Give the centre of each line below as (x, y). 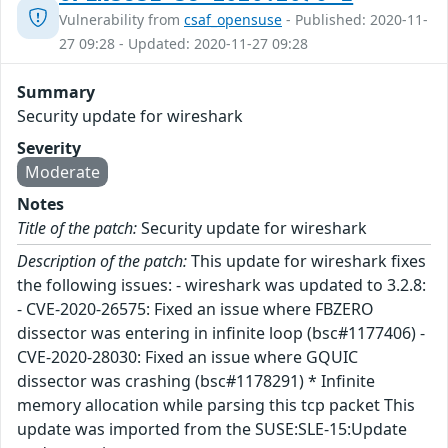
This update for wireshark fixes (306, 261)
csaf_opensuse (233, 20)
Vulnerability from (121, 20)
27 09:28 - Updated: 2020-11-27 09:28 (183, 44)
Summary (56, 92)
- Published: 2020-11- (355, 20)
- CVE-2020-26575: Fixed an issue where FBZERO (195, 309)
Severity (49, 148)
